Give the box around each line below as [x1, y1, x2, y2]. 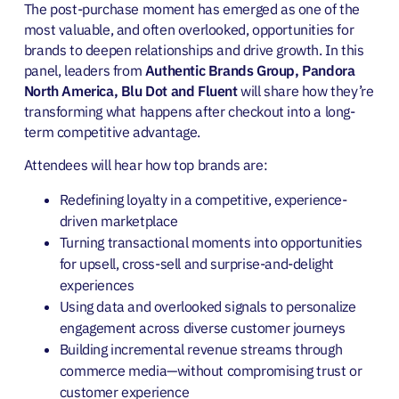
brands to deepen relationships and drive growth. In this [23, 40, 364, 59]
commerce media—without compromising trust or [59, 361, 362, 379]
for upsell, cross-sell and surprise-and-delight [59, 254, 335, 273]
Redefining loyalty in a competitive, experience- [59, 190, 347, 208]
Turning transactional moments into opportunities [59, 232, 362, 251]
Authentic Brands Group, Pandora [144, 61, 355, 79]
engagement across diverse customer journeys [59, 318, 346, 337]
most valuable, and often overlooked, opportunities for [23, 20, 354, 38]
